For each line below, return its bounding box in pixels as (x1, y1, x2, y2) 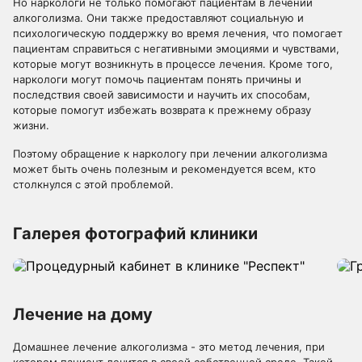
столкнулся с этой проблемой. (13, 178, 174, 191)
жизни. (13, 119, 49, 132)
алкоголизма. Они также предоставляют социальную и (13, 11, 304, 24)
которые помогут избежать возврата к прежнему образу (13, 103, 311, 116)
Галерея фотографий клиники (13, 224, 258, 243)
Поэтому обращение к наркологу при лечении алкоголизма (13, 147, 327, 160)
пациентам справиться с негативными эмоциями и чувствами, (13, 42, 339, 55)
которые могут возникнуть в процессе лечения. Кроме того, (13, 57, 333, 70)
